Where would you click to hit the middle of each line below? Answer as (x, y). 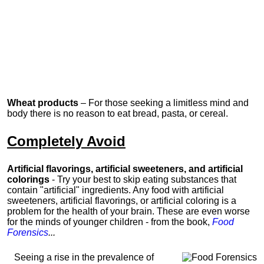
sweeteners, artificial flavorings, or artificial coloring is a (122, 201)
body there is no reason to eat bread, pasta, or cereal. (118, 113)
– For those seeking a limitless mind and (164, 103)
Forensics (28, 232)
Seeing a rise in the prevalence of (84, 257)
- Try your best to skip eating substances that (143, 179)
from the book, (181, 222)
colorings (28, 179)
